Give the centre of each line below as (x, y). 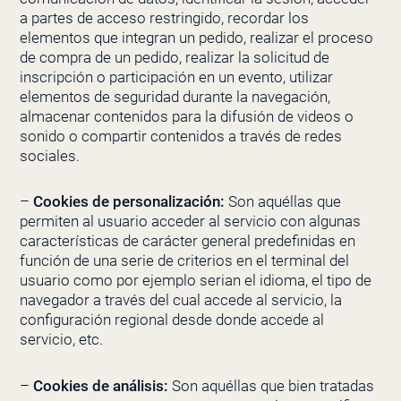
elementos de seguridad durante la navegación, (175, 96)
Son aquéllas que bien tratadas (271, 386)
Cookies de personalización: (128, 202)
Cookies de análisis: (100, 386)
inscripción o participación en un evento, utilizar (176, 77)
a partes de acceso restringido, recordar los (164, 17)
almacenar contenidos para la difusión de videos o (186, 116)
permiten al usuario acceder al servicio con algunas (190, 222)
